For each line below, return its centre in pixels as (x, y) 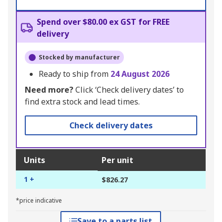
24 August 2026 (140, 74)
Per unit (117, 160)
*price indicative (39, 201)
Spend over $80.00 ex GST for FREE (103, 22)
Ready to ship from (75, 74)
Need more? (49, 90)
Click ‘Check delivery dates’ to (129, 90)
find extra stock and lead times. (82, 102)
